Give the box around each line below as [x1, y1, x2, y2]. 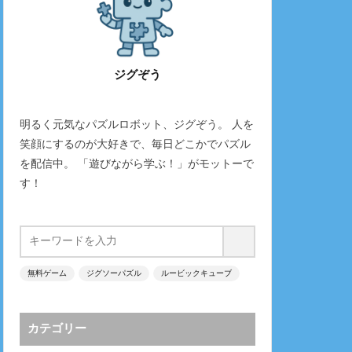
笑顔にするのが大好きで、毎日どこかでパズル [20, 139, 251, 150]
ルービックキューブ [161, 269, 232, 277]
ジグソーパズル [86, 269, 141, 277]
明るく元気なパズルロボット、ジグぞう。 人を [20, 119, 254, 130]
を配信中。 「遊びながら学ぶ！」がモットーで [20, 159, 254, 170]
